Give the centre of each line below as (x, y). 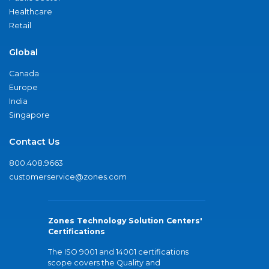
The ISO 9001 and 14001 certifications (118, 252)
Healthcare (31, 12)
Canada (24, 74)
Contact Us (34, 142)
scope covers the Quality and (104, 263)
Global (23, 53)
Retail (20, 26)
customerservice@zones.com (68, 177)
